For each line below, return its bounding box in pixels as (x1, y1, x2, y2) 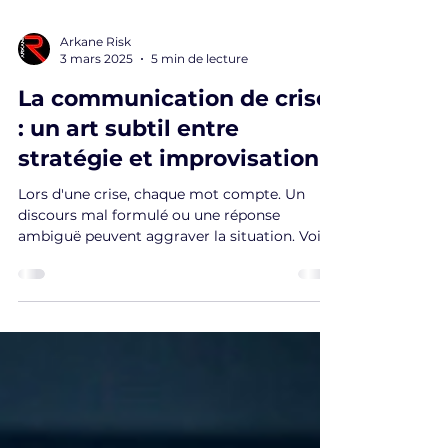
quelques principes (18, 320, 149, 338)
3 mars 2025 (60, 123, 133, 138)
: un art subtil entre (18, 187, 239, 214)
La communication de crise (18, 157, 330, 184)
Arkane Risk (60, 106, 131, 121)
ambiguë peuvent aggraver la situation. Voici (18, 299, 333, 317)
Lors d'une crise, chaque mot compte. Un (18, 257, 305, 275)
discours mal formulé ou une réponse (18, 278, 280, 296)
